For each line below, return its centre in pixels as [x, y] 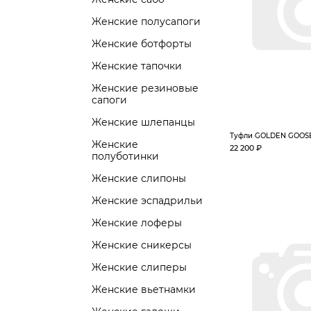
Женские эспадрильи [147, 201]
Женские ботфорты [142, 44]
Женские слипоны [139, 178]
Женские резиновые [145, 88]
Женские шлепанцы [143, 122]
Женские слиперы [139, 267]
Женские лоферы [137, 223]
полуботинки [125, 156]
